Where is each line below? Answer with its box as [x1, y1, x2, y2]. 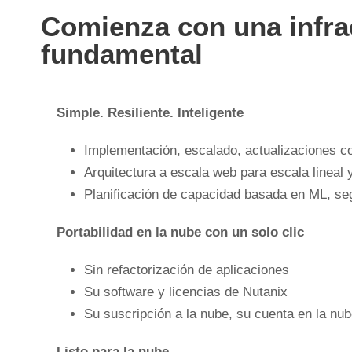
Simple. [57, 104, 104, 120]
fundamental [41, 38, 203, 69]
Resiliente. [108, 104, 174, 120]
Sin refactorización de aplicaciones [84, 262, 289, 277]
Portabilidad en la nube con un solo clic [57, 224, 304, 240]
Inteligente [178, 104, 244, 120]
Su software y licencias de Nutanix [84, 284, 288, 299]
